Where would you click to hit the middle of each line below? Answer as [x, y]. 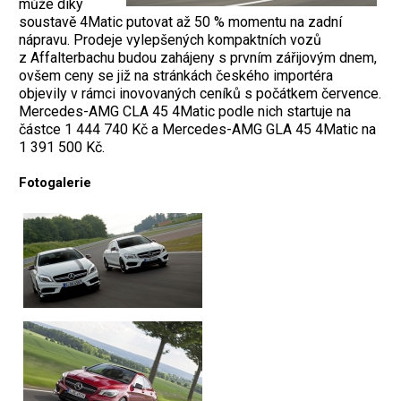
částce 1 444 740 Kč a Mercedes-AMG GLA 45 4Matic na [197, 130]
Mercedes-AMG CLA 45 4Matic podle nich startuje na [185, 112]
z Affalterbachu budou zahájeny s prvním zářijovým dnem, [198, 58]
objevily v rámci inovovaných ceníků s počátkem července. [200, 94]
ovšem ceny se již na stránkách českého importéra [176, 76]
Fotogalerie [55, 183]
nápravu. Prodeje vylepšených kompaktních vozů [170, 40]
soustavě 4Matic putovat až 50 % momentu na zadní [180, 22]
